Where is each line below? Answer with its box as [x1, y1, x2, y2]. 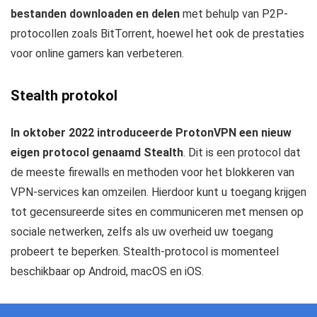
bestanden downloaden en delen [11, 6, 180, 21]
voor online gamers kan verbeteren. [11, 46, 184, 60]
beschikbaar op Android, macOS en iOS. [11, 264, 204, 278]
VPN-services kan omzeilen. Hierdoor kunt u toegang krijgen [11, 185, 306, 199]
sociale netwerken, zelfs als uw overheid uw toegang [11, 224, 273, 238]
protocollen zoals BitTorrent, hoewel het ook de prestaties [11, 26, 304, 40]
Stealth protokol [11, 86, 117, 104]
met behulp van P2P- [180, 6, 288, 21]
